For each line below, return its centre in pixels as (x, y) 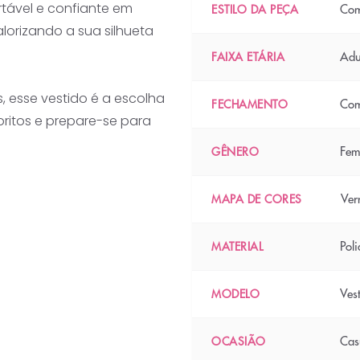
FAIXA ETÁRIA (248, 57)
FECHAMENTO (250, 104)
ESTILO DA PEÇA (255, 10)
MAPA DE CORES (257, 199)
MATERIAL (237, 247)
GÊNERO (235, 152)
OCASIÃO (239, 342)
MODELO (235, 294)
